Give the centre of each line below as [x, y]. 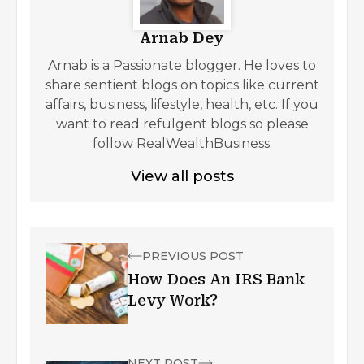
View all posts [182, 176]
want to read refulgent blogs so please [182, 124]
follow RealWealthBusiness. [182, 143]
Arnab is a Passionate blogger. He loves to [182, 65]
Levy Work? [173, 300]
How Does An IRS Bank [216, 279]
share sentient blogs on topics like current [182, 85]
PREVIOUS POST [193, 256]
